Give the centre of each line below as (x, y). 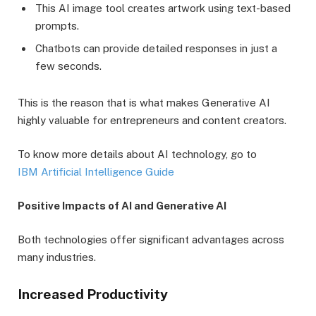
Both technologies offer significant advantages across (151, 240)
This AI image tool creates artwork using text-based (163, 8)
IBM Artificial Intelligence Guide (96, 171)
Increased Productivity (93, 294)
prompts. (57, 26)
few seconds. (68, 66)
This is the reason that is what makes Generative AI (144, 102)
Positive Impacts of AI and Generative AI (122, 205)
